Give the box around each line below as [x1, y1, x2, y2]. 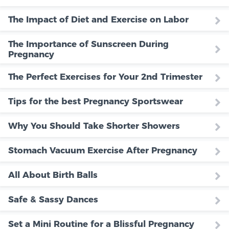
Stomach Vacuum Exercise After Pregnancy [8, 145, 197, 156]
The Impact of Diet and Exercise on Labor [8, 14, 189, 25]
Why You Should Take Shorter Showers [8, 121, 180, 131]
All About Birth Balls [8, 170, 98, 180]
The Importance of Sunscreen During [8, 39, 169, 50]
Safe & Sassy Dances [8, 194, 98, 205]
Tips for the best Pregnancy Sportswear [8, 96, 183, 107]
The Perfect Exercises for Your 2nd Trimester [8, 72, 202, 82]
